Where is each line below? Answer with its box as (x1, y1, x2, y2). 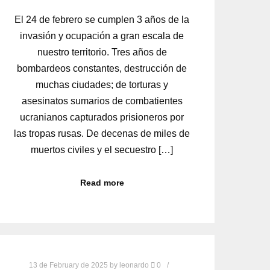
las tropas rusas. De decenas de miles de (14, 128, 190, 139)
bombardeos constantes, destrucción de (17, 63, 187, 74)
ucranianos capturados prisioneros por (20, 112, 184, 123)
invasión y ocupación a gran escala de (20, 31, 184, 42)
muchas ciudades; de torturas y (36, 80, 169, 90)
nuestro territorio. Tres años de (37, 47, 167, 58)
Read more (80, 178, 124, 188)
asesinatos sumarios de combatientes (21, 96, 183, 107)
